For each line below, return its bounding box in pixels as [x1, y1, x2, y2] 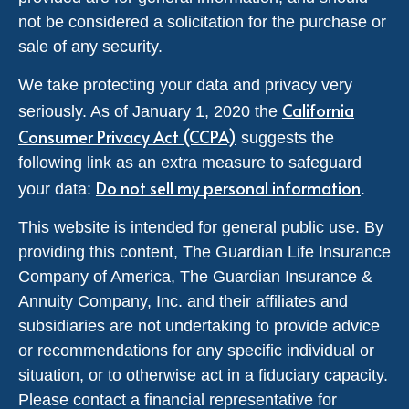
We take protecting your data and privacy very [18, 75, 352, 94]
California [282, 98, 354, 121]
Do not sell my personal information [96, 175, 361, 199]
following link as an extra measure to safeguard [18, 152, 362, 172]
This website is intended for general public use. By [18, 217, 383, 236]
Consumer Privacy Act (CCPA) [18, 124, 236, 148]
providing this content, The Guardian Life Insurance [18, 242, 391, 261]
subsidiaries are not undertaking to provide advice [18, 316, 380, 335]
